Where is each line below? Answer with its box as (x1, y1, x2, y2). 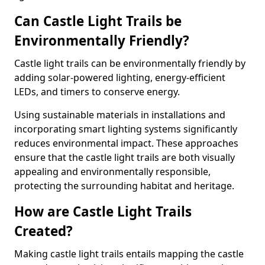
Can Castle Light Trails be (14, 12, 182, 30)
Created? (14, 222, 73, 240)
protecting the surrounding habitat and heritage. (14, 179, 234, 192)
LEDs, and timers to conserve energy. (14, 85, 180, 98)
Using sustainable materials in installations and (14, 108, 225, 121)
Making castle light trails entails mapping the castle (14, 247, 244, 260)
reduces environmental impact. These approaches (14, 137, 238, 150)
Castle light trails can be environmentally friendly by (14, 57, 245, 70)
